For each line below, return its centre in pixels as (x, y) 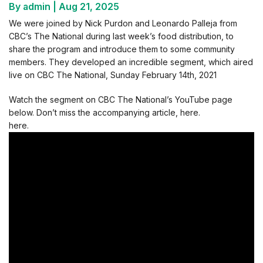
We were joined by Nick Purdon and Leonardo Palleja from (123, 23)
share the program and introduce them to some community (122, 49)
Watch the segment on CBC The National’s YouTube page (121, 100)
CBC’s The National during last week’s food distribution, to (121, 36)
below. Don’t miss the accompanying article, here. (104, 112)
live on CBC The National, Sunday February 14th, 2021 (113, 75)
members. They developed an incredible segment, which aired (131, 62)
